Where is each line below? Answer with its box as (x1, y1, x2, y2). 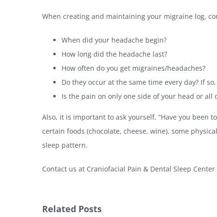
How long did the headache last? (62, 49, 167, 59)
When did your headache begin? (62, 35, 167, 45)
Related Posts (42, 202, 102, 215)
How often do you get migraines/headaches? (62, 63, 205, 73)
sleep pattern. (42, 140, 88, 150)
